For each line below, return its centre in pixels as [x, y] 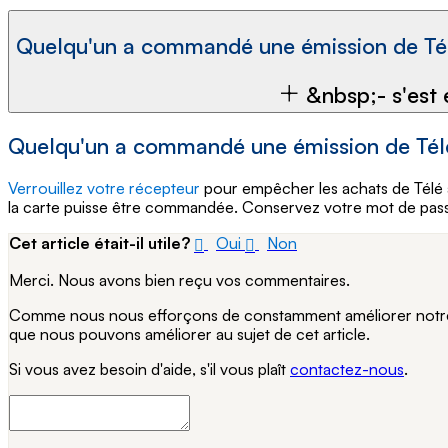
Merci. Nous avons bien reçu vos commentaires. [179, 279]
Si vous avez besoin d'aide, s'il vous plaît [149, 368]
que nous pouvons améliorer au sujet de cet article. [189, 333]
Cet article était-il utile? [99, 243]
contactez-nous [347, 368]
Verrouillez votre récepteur [104, 188]
